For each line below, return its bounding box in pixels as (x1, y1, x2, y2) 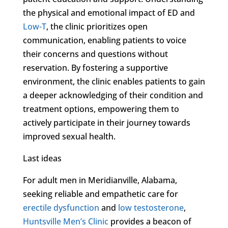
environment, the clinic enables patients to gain (22, 75, 205, 87)
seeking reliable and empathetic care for (22, 188, 178, 199)
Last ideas (22, 152, 62, 164)
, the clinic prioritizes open (46, 20, 148, 32)
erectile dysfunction (22, 202, 99, 213)
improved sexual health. (22, 130, 116, 142)
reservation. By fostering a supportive (22, 62, 168, 73)
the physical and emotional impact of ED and (22, 7, 195, 18)
